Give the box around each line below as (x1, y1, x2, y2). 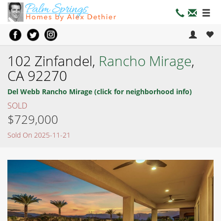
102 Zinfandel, (7, 51, 99, 70)
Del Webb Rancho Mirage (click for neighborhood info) (7, 86, 192, 96)
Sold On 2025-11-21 (7, 130, 71, 140)
